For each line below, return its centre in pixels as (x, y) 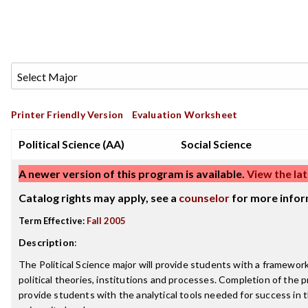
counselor (204, 198)
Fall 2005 (106, 221)
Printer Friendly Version (67, 114)
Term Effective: (52, 221)
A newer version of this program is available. (132, 174)
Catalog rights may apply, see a (99, 198)
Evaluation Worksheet (185, 114)
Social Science (216, 144)
